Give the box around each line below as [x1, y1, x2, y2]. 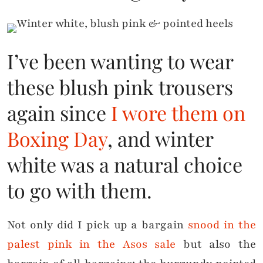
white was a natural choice [7, 151, 242, 178]
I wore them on [111, 99, 245, 127]
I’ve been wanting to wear [7, 48, 233, 75]
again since [7, 99, 111, 127]
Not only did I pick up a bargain [7, 217, 188, 233]
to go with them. [7, 177, 152, 204]
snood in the [188, 217, 257, 233]
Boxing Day [7, 125, 107, 153]
